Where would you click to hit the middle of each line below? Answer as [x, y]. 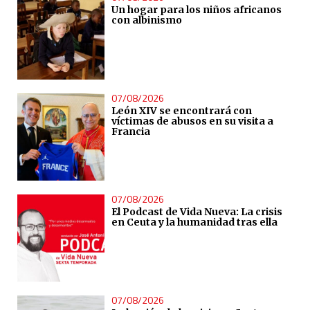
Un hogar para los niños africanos [196, 10]
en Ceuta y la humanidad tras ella [194, 222]
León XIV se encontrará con [181, 111]
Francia [130, 132]
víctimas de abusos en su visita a [192, 121]
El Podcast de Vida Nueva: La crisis [197, 212]
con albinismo [146, 20]
